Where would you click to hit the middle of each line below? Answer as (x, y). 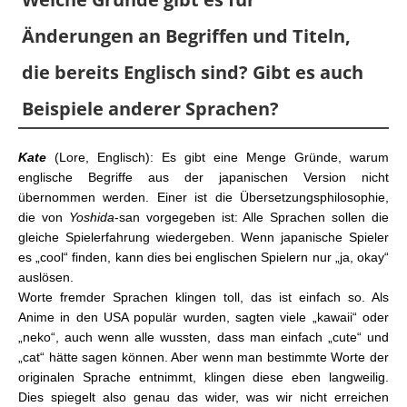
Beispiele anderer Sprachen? (150, 109)
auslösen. (46, 278)
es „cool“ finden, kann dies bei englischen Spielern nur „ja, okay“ (203, 258)
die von (40, 218)
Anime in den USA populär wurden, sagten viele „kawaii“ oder (203, 318)
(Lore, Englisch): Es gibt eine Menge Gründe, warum (222, 158)
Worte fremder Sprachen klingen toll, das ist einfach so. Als (203, 298)
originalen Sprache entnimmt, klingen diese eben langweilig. (203, 377)
